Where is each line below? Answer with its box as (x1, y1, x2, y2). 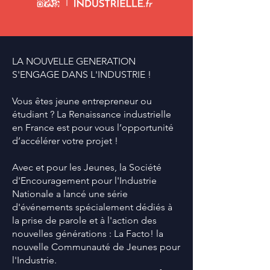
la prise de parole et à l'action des (12, 215, 157, 226)
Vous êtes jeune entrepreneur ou (12, 95, 152, 107)
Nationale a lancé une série (12, 188, 128, 199)
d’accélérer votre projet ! (12, 135, 118, 146)
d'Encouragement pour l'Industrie (12, 175, 157, 186)
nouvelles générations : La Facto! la (12, 228, 163, 239)
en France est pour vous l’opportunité (12, 122, 174, 133)
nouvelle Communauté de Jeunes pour (12, 241, 180, 253)
